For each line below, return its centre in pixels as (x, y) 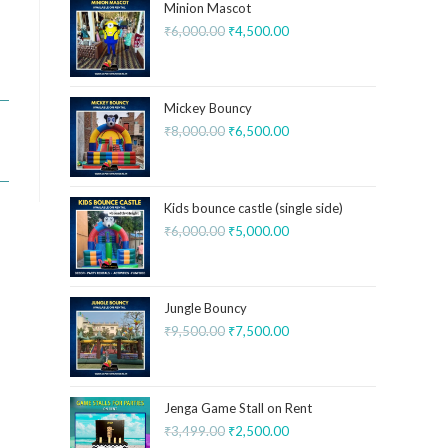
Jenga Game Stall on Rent (238, 408)
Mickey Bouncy (208, 108)
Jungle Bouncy (205, 308)
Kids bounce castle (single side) (253, 208)
